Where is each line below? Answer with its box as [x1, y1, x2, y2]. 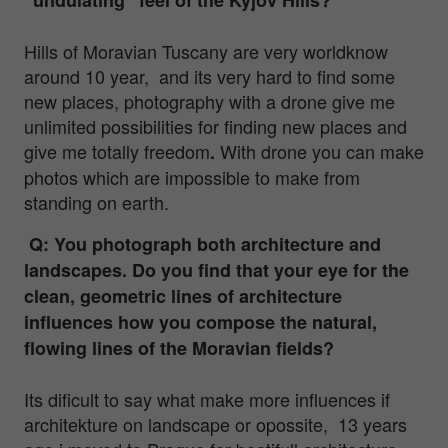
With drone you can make [220, 137, 424, 164]
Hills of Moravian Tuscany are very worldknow [24, 37, 388, 64]
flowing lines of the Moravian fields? [24, 334, 334, 361]
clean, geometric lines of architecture [24, 282, 342, 309]
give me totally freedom [24, 137, 210, 164]
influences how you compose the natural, [24, 308, 377, 335]
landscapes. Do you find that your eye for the [24, 256, 409, 283]
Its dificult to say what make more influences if [24, 385, 390, 412]
